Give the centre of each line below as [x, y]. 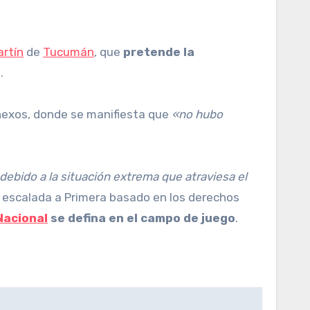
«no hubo [197, 114]
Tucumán [69, 52]
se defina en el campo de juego [142, 218]
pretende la [157, 52]
